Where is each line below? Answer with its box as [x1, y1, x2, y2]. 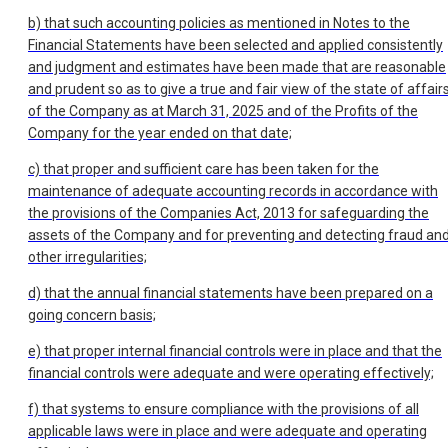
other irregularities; [28, 249, 147, 266]
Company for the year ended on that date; [28, 125, 292, 142]
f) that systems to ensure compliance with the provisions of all [28, 401, 419, 418]
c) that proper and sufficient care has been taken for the [28, 161, 379, 178]
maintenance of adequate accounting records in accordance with [28, 183, 438, 200]
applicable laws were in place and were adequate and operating [28, 423, 427, 440]
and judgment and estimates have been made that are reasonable [28, 59, 446, 76]
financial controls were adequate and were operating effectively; [28, 365, 434, 382]
